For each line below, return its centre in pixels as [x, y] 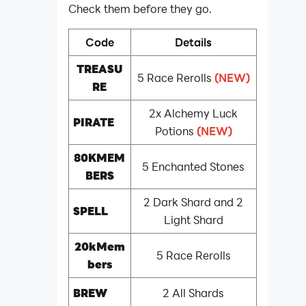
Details [194, 42]
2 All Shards [194, 292]
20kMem [99, 246]
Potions [176, 130]
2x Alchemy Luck [194, 113]
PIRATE [93, 122]
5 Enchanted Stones [194, 166]
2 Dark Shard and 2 [194, 201]
